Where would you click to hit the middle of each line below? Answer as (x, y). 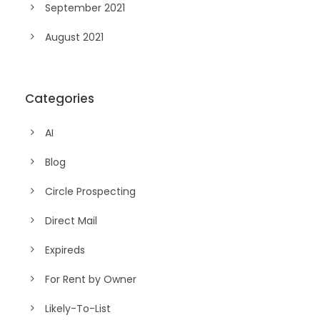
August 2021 (74, 37)
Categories (60, 99)
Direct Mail (71, 221)
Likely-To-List (78, 309)
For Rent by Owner (91, 279)
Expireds (65, 250)
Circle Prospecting (90, 191)
